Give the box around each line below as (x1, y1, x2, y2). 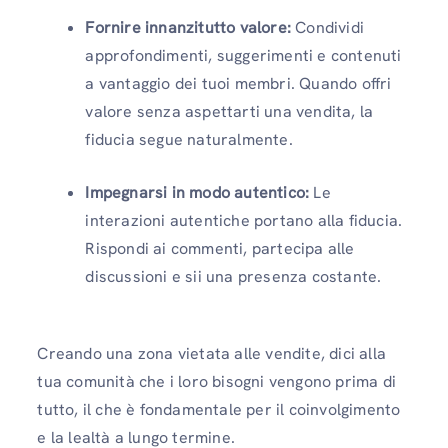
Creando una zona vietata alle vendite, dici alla (37, 342, 386, 364)
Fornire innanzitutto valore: (85, 16, 291, 38)
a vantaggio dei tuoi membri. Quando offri (85, 72, 392, 94)
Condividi (291, 16, 364, 38)
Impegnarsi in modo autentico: (85, 181, 310, 203)
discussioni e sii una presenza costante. (85, 265, 382, 287)
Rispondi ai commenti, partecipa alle (85, 237, 355, 259)
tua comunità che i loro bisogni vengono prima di (37, 370, 396, 392)
